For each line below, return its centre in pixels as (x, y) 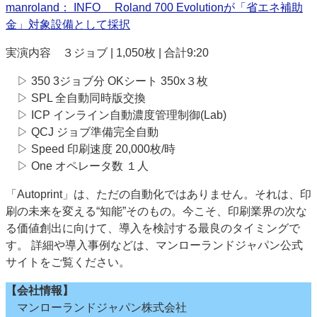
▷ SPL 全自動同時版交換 (76, 98)
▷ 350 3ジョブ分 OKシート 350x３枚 (107, 81)
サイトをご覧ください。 (68, 263)
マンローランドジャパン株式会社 (96, 308)
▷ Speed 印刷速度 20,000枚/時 (91, 149)
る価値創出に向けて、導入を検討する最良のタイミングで (153, 229)
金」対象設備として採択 (68, 25)
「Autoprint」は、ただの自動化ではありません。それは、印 (158, 195)
